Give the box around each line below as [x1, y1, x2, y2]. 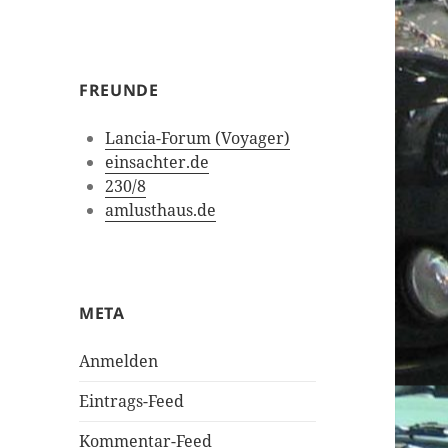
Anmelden [79, 350, 159, 373]
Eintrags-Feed [79, 390, 185, 413]
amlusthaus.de [104, 199, 216, 222]
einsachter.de [104, 151, 209, 174]
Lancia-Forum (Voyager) [104, 127, 290, 150]
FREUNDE [79, 79, 159, 102]
